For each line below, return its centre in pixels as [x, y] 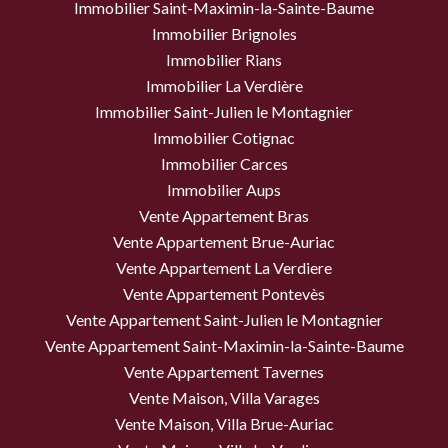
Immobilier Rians [224, 59]
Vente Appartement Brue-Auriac [224, 241]
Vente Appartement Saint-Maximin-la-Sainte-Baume [224, 345]
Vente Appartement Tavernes [224, 371]
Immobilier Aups [224, 189]
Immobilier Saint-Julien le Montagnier [224, 111]
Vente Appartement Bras [224, 215]
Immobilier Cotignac [224, 137]
